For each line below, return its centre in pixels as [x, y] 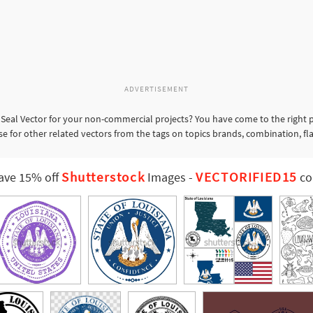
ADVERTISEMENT [156, 89]
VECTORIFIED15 [246, 177]
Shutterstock [103, 177]
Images [166, 178]
